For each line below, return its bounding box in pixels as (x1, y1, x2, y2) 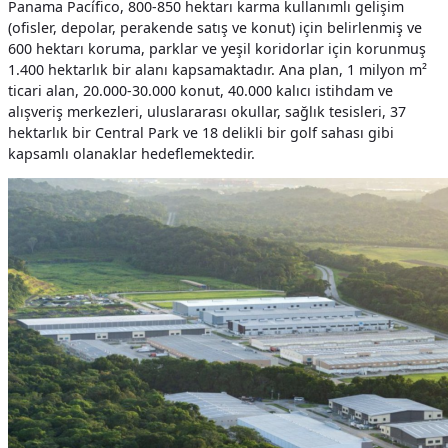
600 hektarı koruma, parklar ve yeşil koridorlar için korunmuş (8, 38, 426, 58)
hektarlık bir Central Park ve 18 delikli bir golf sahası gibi (8, 122, 394, 142)
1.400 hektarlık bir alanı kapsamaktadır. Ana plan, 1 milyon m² (8, 59, 427, 79)
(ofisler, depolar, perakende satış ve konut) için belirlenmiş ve (8, 17, 422, 37)
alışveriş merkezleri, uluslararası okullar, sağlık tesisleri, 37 (8, 101, 406, 121)
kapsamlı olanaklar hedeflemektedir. (8, 143, 255, 163)
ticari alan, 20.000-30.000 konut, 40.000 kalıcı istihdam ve (8, 80, 393, 100)
